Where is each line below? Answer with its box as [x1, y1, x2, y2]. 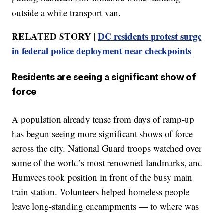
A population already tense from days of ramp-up [12, 112, 195, 125]
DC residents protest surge [98, 29, 202, 43]
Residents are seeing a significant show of [12, 72, 197, 83]
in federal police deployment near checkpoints [12, 44, 192, 57]
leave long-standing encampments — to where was [12, 200, 199, 212]
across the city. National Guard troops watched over [12, 141, 202, 154]
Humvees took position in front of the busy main [12, 170, 193, 183]
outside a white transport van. [12, 6, 121, 18]
